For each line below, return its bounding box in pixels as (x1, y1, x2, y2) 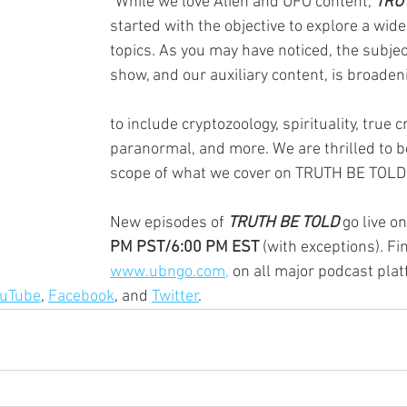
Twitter (152, 286, 199, 306)
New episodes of (110, 213, 228, 233)
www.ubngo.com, (110, 262, 229, 282)
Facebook (48, 286, 114, 306)
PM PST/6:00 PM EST (110, 237, 259, 257)
